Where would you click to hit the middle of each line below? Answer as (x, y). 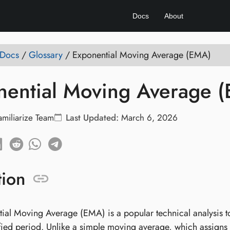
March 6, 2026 (149, 118)
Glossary (46, 55)
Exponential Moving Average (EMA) (142, 55)
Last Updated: (92, 118)
